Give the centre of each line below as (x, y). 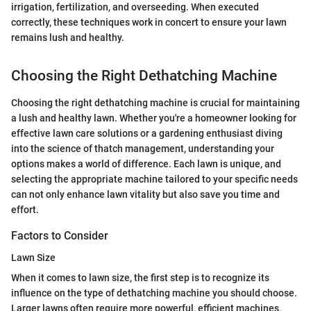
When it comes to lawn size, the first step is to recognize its (140, 277)
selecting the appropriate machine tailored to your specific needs (154, 179)
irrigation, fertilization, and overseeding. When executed (135, 7)
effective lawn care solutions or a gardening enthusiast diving (147, 133)
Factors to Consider (60, 235)
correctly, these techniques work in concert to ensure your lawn (149, 22)
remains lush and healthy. (68, 37)
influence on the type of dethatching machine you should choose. (154, 293)
